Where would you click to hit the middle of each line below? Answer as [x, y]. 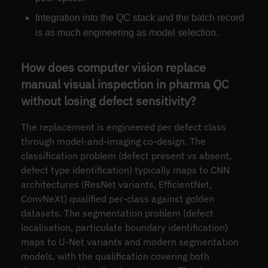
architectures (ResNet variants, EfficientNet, [116, 184]
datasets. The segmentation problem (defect [117, 213]
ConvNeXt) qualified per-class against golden [117, 198]
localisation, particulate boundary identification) [124, 227]
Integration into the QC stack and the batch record [139, 18]
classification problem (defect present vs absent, [126, 155]
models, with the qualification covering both [115, 256]
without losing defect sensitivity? [108, 101]
